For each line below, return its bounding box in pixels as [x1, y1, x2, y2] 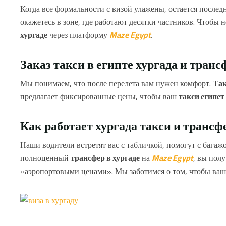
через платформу [47, 27, 109, 42]
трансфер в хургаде [71, 150, 140, 166]
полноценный [20, 150, 71, 166]
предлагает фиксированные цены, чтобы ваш [20, 88, 179, 104]
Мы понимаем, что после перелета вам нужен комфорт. [20, 75, 213, 91]
